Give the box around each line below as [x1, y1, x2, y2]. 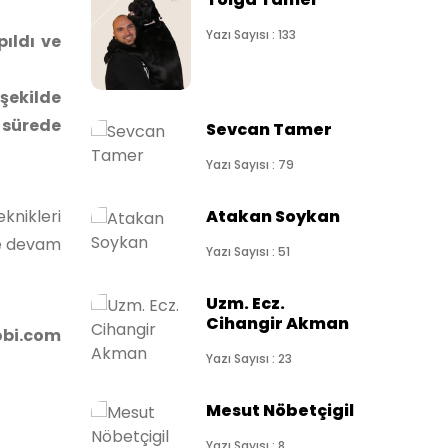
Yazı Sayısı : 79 [206, 156, 294, 173]
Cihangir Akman [206, 312, 349, 335]
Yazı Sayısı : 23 [206, 350, 292, 367]
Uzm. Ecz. [206, 292, 285, 315]
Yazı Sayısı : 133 [206, 26, 296, 43]
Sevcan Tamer [206, 118, 332, 141]
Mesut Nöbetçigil [206, 399, 354, 422]
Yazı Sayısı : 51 [206, 243, 290, 260]
